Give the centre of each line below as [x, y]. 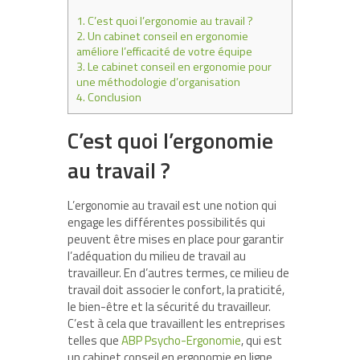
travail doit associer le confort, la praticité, [176, 290]
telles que [94, 340]
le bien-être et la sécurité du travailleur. [169, 307]
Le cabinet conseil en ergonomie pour [178, 67]
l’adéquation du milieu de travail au [157, 256]
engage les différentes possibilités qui [166, 222]
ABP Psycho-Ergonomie [181, 340]
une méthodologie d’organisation [158, 82]
